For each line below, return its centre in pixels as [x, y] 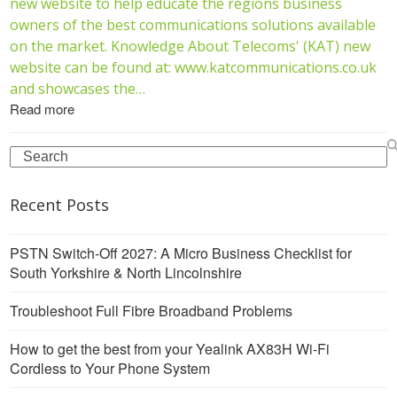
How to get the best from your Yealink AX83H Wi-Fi [170, 348]
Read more [43, 108]
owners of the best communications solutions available [193, 24]
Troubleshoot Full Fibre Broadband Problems [152, 310]
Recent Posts [60, 204]
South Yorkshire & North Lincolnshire [126, 272]
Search [32, 154]
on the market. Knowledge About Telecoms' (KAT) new [191, 46]
